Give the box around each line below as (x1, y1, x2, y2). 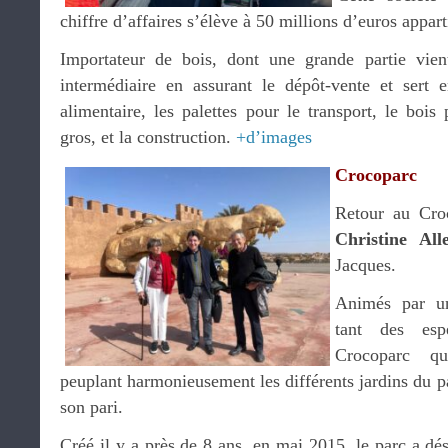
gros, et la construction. (60, 127, 236, 147)
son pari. (60, 397, 123, 417)
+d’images (236, 127, 312, 147)
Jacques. (335, 255, 396, 275)
